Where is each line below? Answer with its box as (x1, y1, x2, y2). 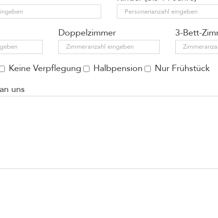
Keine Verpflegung (8, 62, 81, 74)
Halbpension (93, 62, 143, 74)
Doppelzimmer (58, 27, 116, 39)
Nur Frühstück (154, 62, 210, 74)
